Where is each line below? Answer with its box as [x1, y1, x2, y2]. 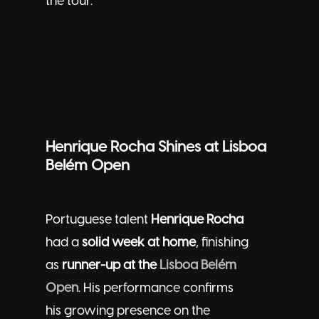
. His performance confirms [78, 282, 234, 296]
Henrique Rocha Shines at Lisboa [46, 140, 266, 156]
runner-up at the [62, 259, 159, 273]
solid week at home [82, 236, 196, 251]
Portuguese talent [46, 214, 151, 228]
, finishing [196, 236, 249, 251]
